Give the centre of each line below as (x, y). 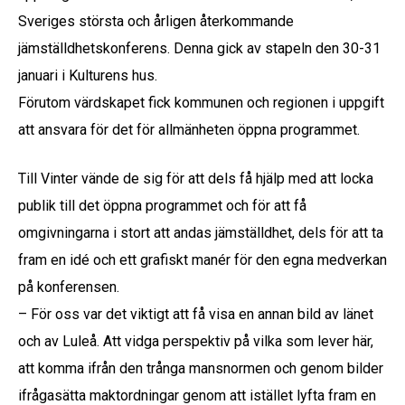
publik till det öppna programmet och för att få (162, 205)
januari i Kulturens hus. (88, 75)
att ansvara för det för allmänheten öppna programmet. (189, 129)
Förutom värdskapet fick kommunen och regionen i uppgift (201, 102)
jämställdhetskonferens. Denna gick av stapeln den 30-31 (199, 48)
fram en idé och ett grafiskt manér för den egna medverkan (202, 259)
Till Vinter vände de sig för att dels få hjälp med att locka (196, 178)
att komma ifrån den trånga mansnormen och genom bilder (201, 368)
